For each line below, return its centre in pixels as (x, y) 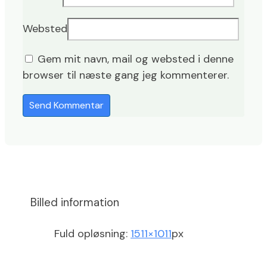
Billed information (75, 202)
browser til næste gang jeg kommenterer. (126, 75)
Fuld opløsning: (92, 233)
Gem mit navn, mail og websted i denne (136, 59)
